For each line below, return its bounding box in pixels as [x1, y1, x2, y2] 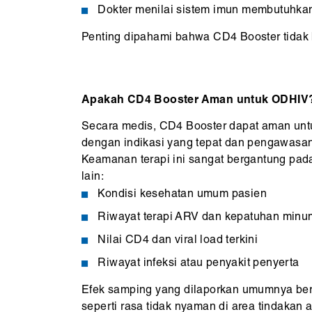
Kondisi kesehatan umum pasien [97, 188, 267, 201]
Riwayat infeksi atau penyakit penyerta [97, 257, 299, 270]
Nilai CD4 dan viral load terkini [97, 234, 258, 247]
